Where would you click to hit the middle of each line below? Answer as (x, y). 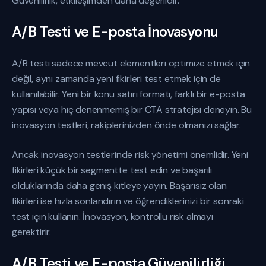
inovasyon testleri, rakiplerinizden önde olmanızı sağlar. (126, 125)
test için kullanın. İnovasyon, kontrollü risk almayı (113, 216)
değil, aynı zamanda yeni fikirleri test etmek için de (116, 79)
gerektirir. (32, 232)
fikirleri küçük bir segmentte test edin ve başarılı (112, 170)
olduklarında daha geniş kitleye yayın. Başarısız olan (119, 186)
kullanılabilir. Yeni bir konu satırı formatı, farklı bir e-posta (129, 94)
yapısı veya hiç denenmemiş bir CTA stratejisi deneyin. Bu (132, 110)
